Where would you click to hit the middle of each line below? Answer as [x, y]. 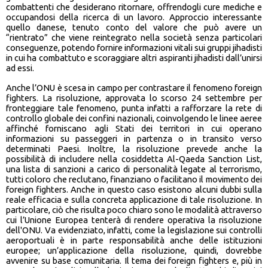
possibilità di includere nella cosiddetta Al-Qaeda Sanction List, [134, 159]
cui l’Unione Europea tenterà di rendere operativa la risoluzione [134, 220]
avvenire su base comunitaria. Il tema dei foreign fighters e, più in [134, 261]
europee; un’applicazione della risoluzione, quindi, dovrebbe [134, 251]
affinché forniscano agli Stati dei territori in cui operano [134, 129]
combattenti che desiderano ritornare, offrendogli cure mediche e [134, 7]
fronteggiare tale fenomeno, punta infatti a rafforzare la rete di [134, 108]
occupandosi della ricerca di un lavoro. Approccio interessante [134, 17]
